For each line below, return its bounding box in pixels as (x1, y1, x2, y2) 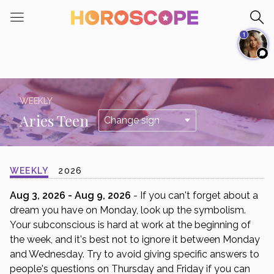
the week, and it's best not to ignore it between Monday (10, 234, 260, 245)
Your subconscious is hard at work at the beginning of (10, 219, 251, 231)
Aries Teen (20, 110, 89, 130)
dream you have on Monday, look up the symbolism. (10, 204, 246, 216)
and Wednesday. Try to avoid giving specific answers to (10, 248, 259, 260)
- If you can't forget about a (131, 190, 258, 201)
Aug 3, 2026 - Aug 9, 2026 (10, 190, 131, 201)
